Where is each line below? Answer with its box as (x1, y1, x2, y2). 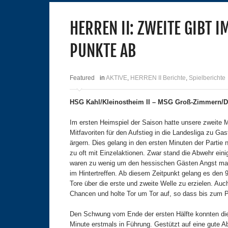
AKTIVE (106, 74, 127, 82)
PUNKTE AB (70, 41, 136, 62)
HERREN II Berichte (130, 74, 186, 82)
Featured (70, 74, 95, 82)
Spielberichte (189, 74, 225, 82)
